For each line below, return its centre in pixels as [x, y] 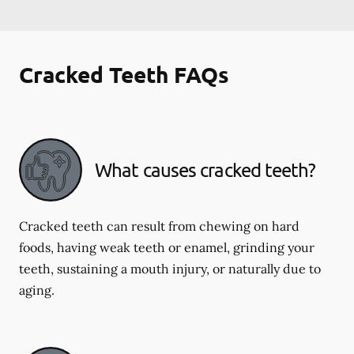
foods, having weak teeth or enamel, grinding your [167, 247]
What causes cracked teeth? [205, 169]
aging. [37, 290]
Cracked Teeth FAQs [124, 74]
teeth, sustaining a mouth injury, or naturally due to [170, 269]
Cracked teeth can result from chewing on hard [159, 226]
